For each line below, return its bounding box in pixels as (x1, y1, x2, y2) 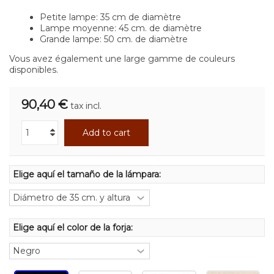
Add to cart (83, 127, 130, 138)
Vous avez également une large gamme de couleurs (9, 53, 235, 64)
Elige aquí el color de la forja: (13, 221, 135, 233)
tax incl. (70, 100, 102, 111)
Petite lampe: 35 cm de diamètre (40, 11, 181, 23)
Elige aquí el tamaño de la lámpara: (13, 168, 163, 180)
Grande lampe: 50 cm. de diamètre (40, 33, 188, 45)
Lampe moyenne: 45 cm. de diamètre (40, 22, 202, 34)
